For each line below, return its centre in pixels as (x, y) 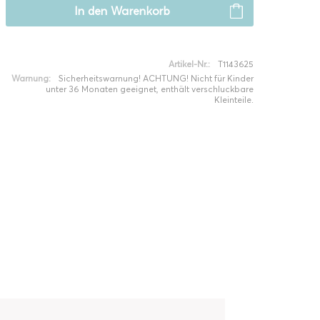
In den (91, 11)
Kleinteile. (234, 100)
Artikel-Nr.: (189, 64)
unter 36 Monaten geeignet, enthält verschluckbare (149, 89)
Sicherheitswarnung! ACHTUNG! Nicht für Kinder (156, 78)
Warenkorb (140, 11)
